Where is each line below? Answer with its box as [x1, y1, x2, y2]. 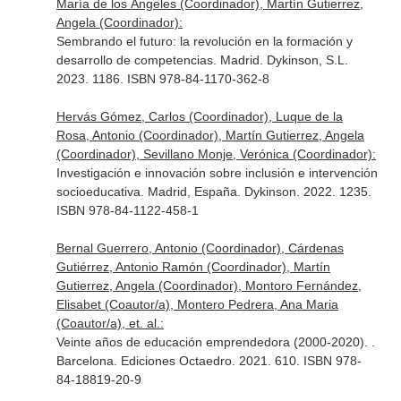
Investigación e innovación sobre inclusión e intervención [55, 166, 378, 180]
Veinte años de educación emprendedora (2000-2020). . [55, 335, 375, 349]
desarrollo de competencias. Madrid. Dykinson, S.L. [55, 53, 348, 67]
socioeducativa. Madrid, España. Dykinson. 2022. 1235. [55, 184, 371, 199]
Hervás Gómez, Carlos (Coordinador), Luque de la [55, 109, 343, 124]
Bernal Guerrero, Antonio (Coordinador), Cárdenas [55, 241, 344, 255]
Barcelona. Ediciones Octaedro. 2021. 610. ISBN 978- [55, 354, 362, 368]
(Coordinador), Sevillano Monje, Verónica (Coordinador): [55, 147, 376, 161]
